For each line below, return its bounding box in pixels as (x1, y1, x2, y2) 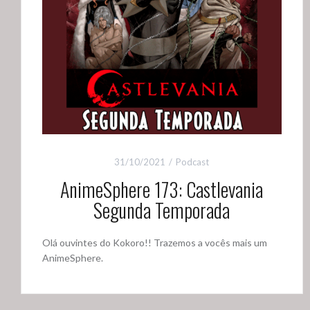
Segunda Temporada (93, 196, 230, 225)
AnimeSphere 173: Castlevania (60, 175, 264, 204)
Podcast (176, 156, 210, 168)
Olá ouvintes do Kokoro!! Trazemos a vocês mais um (42, 237, 267, 249)
